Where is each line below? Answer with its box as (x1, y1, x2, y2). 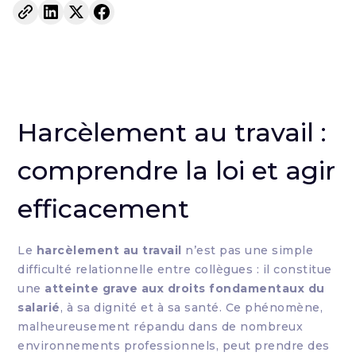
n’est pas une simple (181, 243, 314, 257)
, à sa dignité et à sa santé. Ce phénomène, (60, 300, 323, 315)
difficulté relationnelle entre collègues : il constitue (17, 262, 332, 277)
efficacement (17, 193, 190, 224)
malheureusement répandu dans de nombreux (17, 319, 304, 334)
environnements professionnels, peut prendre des (17, 339, 330, 353)
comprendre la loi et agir (17, 155, 336, 186)
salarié (17, 300, 60, 315)
